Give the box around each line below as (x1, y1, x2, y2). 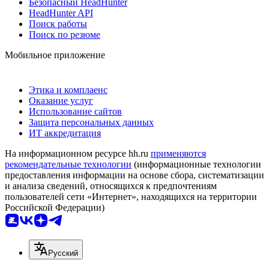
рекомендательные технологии (5, 159, 131, 169)
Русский (48, 248, 78, 258)
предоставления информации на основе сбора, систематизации (5, 169, 264, 180)
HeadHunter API (29, 7, 93, 18)
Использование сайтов (29, 106, 122, 116)
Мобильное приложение (5, 49, 105, 60)
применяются (151, 148, 206, 159)
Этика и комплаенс (29, 84, 107, 95)
